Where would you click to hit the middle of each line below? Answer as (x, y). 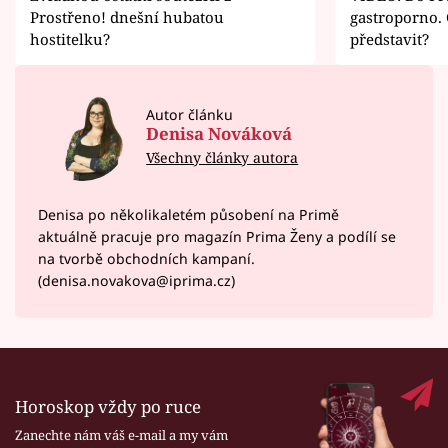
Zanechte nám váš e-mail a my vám (121, 434)
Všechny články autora (222, 158)
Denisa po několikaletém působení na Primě (188, 214)
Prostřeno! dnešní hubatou (127, 16)
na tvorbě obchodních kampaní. (146, 258)
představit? (389, 38)
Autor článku (190, 114)
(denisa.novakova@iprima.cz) (136, 280)
